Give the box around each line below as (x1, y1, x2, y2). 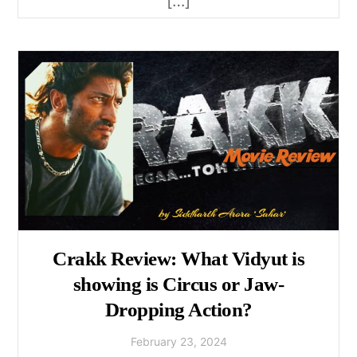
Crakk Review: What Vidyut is (53, 248, 304, 270)
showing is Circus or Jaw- (73, 273, 284, 296)
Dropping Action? (104, 299, 253, 321)
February (130, 334, 177, 348)
